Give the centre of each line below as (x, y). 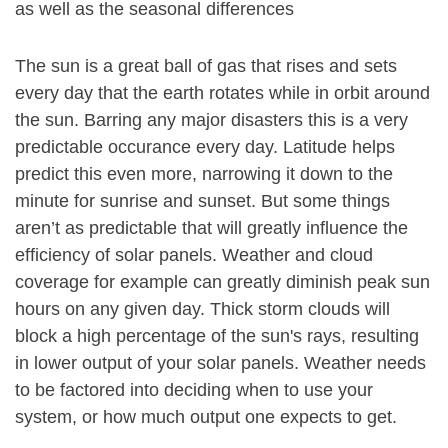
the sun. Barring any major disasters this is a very (211, 120)
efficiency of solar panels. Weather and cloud (194, 255)
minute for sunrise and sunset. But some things (202, 201)
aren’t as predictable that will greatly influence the (211, 228)
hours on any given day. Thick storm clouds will (202, 309)
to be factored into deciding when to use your (194, 390)
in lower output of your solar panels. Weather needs (220, 363)
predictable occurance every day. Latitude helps (205, 147)
